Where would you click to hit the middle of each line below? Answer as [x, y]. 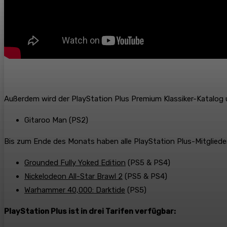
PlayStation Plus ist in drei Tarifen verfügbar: [90, 212]
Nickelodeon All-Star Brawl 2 [73, 177]
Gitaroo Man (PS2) [56, 120]
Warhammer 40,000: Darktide [75, 190]
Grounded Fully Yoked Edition [75, 163]
